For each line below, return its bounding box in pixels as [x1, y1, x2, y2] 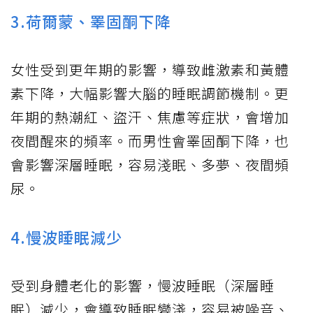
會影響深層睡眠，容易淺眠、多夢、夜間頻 [10, 154, 289, 175]
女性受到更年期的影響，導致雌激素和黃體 [10, 59, 289, 80]
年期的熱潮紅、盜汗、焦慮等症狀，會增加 [10, 107, 289, 128]
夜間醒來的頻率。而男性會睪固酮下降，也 [10, 131, 289, 152]
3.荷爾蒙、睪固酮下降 [10, 10, 170, 33]
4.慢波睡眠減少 [10, 226, 122, 249]
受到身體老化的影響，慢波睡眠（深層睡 [10, 275, 275, 296]
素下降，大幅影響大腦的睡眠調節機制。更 [10, 83, 289, 104]
